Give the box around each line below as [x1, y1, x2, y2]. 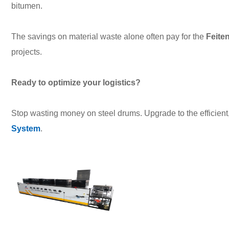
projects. [11, 48, 42, 56]
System [11, 124, 40, 133]
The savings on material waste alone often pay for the [11, 32, 206, 41]
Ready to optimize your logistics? [11, 78, 141, 87]
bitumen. [11, 2, 42, 10]
